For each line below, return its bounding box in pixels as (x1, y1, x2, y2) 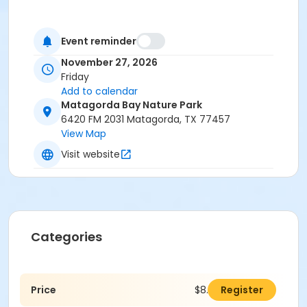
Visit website (61, 147, 120, 161)
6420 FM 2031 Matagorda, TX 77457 (61, 112, 230, 127)
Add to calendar (61, 84, 138, 99)
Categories (31, 228, 102, 246)
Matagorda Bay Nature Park (61, 98, 202, 112)
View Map (61, 127, 106, 141)
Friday (61, 70, 89, 84)
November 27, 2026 (61, 56, 158, 70)
